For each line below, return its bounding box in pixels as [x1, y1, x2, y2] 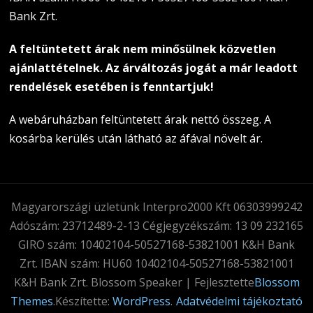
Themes [10, 293, 53, 309]
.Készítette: [53, 293, 112, 309]
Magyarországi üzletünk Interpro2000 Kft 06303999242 [10, 198, 303, 214]
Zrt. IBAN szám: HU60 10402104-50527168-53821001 [19, 255, 294, 271]
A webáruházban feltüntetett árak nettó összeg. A [9, 111, 272, 127]
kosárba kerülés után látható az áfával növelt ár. [9, 130, 263, 146]
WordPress [112, 293, 170, 309]
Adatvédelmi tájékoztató [176, 293, 303, 309]
